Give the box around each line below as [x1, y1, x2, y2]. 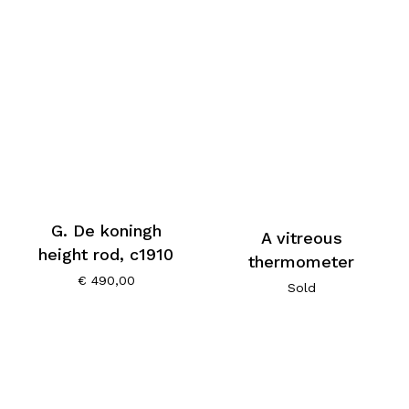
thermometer [248, 252, 355, 272]
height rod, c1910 [38, 245, 174, 265]
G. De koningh [50, 221, 162, 241]
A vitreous [260, 228, 342, 248]
